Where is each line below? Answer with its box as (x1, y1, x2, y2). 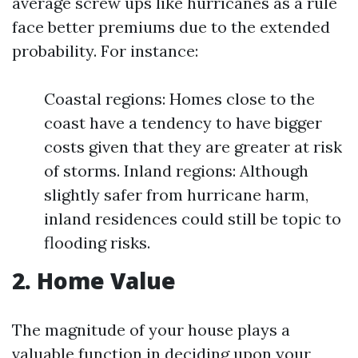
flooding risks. (44, 233, 150, 253)
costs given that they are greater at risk (44, 137, 342, 157)
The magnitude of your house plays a (12, 320, 290, 340)
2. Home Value (12, 265, 176, 296)
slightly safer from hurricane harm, (44, 185, 308, 205)
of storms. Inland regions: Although (44, 161, 308, 181)
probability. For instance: (12, 41, 198, 61)
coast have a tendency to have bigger (44, 113, 322, 133)
